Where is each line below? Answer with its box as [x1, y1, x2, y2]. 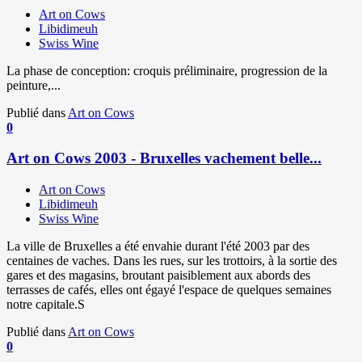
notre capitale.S [6, 297, 85, 312]
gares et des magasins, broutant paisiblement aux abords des [6, 268, 310, 283]
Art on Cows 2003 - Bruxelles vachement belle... [6, 149, 322, 167]
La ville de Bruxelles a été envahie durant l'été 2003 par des [6, 239, 309, 254]
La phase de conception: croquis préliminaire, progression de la [6, 63, 327, 78]
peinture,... [6, 78, 61, 92]
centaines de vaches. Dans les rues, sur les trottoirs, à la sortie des [6, 254, 337, 268]
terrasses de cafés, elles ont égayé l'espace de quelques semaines [6, 283, 331, 297]
